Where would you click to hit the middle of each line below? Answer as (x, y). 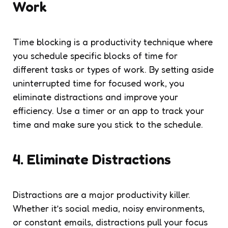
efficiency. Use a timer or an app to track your (108, 110)
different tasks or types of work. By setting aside (113, 69)
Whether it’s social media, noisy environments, (109, 208)
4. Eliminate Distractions (92, 159)
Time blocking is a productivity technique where (113, 41)
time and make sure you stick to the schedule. (108, 124)
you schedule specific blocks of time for (95, 55)
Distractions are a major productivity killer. (102, 194)
